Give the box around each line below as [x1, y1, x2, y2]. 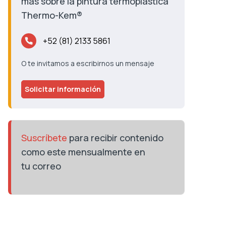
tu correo [21, 160, 61, 172]
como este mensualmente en [21, 146, 145, 158]
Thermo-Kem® [21, 9, 82, 21]
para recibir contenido [67, 132, 163, 144]
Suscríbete [21, 132, 67, 144]
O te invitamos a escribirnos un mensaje [21, 59, 154, 68]
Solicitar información [24, 84, 101, 94]
